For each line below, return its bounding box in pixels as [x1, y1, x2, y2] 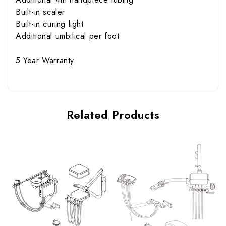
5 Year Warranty [16, 54, 74, 67]
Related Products [66, 106, 160, 123]
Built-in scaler [16, 6, 65, 18]
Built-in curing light [16, 18, 84, 30]
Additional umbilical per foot [16, 30, 120, 42]
